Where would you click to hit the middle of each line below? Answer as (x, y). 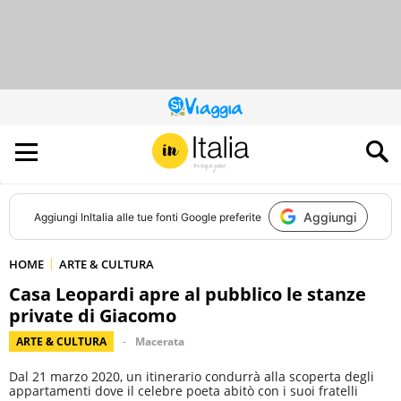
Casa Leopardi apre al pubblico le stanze (188, 294)
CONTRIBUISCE (236, 133)
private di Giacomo (93, 316)
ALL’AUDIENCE (232, 144)
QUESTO (220, 111)
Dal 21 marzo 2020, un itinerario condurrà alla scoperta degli (192, 376)
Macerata (160, 341)
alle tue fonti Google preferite (187, 217)
